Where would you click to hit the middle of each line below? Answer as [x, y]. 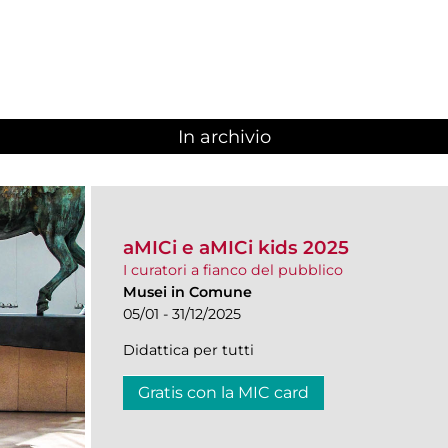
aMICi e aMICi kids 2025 [236, 247]
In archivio [224, 137]
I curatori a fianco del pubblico [233, 269]
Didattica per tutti [188, 349]
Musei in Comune [187, 291]
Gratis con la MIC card [223, 392]
